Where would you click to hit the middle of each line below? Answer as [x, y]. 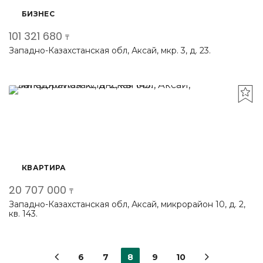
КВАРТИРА [44, 168]
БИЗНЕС [38, 14]
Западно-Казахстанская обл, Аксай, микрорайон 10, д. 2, [127, 204]
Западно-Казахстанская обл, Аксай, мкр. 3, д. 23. [110, 50]
